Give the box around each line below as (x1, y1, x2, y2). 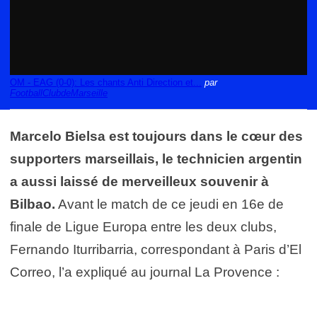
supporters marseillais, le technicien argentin (10, 151, 302, 166)
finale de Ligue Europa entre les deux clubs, (10, 219, 277, 234)
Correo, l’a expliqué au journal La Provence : (10, 265, 279, 279)
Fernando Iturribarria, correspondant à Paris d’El (10, 242, 301, 257)
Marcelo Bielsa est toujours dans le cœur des (10, 129, 303, 144)
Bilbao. (10, 197, 55, 212)
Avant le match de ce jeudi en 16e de (55, 197, 284, 212)
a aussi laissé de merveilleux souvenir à (10, 174, 269, 189)
